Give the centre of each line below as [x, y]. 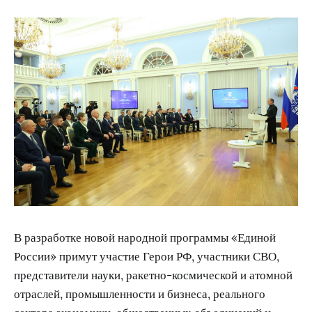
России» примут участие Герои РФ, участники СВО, [147, 257]
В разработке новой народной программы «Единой [145, 238]
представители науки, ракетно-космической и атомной [153, 275]
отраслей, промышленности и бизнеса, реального [140, 294]
